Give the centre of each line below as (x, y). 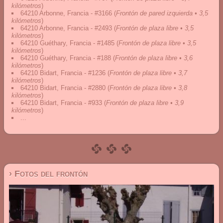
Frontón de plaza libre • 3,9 (145, 103)
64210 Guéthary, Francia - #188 (66, 58)
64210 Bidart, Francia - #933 (61, 103)
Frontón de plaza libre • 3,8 (148, 88)
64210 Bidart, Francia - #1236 (63, 73)
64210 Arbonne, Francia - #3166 (66, 13)
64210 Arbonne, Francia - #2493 (66, 28)
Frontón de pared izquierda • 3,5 (162, 13)
